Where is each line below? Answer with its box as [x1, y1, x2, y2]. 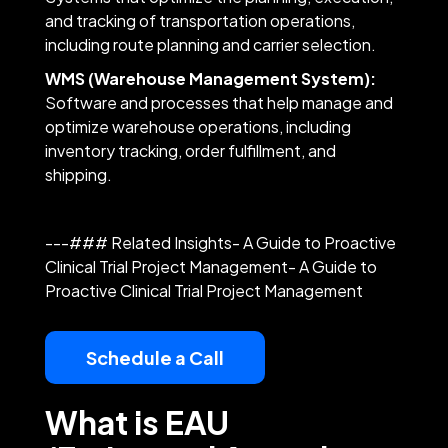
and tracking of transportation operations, [44, 9, 355, 31]
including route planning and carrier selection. [44, 33, 379, 55]
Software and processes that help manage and [44, 91, 393, 113]
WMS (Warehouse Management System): [44, 67, 376, 89]
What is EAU [44, 401, 229, 442]
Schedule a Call [85, 345, 224, 369]
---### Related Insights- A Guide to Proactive [44, 231, 396, 253]
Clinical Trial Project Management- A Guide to [44, 255, 377, 277]
